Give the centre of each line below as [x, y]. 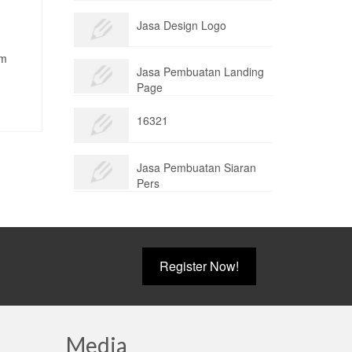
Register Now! [199, 266]
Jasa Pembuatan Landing [200, 72]
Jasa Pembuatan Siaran [196, 168]
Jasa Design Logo [181, 25]
